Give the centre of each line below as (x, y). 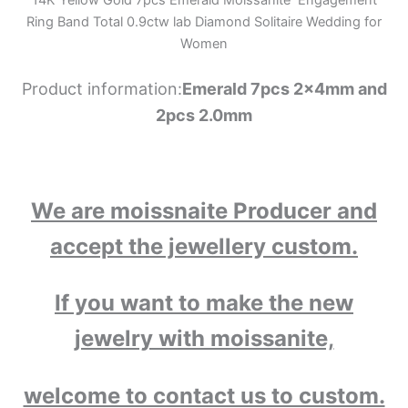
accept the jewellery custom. (204, 246)
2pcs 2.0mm (204, 116)
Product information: (102, 89)
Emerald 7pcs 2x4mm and (284, 89)
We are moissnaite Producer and (204, 210)
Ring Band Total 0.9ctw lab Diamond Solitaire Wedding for (204, 21)
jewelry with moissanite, (204, 339)
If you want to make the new (204, 303)
